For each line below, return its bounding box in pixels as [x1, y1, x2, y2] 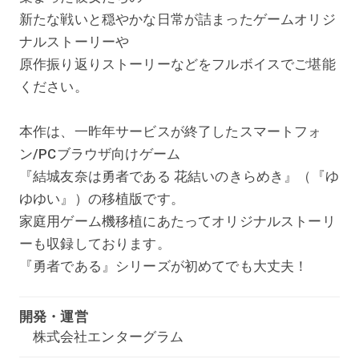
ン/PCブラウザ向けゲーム [18, 145, 181, 162]
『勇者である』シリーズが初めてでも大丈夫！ [18, 257, 309, 274]
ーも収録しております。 [18, 235, 171, 252]
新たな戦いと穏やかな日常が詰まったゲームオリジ [18, 10, 336, 27]
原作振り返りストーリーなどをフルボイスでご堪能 [18, 55, 336, 72]
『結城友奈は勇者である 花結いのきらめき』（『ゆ [18, 167, 339, 184]
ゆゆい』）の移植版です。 [18, 190, 184, 207]
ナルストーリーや [18, 33, 130, 50]
